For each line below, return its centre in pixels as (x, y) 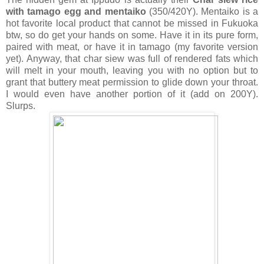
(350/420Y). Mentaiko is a (203, 11)
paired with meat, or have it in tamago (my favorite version (132, 47)
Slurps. (21, 105)
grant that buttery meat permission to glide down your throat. (132, 82)
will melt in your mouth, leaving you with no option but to (132, 70)
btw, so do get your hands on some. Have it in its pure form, (132, 35)
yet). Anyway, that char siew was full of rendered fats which (132, 58)
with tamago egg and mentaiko (77, 11)
